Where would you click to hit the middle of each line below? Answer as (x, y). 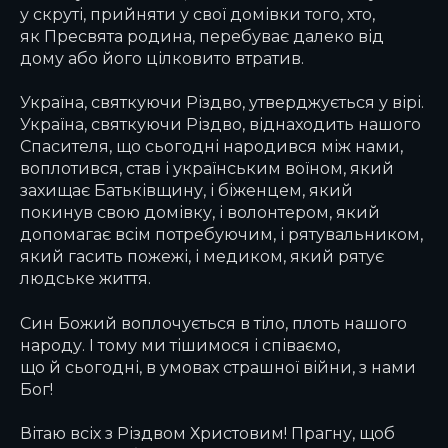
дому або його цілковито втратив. (162, 57)
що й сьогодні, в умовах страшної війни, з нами (218, 366)
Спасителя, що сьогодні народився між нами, (211, 146)
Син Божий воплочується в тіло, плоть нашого (213, 322)
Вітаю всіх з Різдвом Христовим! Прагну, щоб (207, 433)
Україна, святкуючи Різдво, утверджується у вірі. (222, 102)
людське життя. (85, 278)
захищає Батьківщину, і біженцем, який (186, 190)
